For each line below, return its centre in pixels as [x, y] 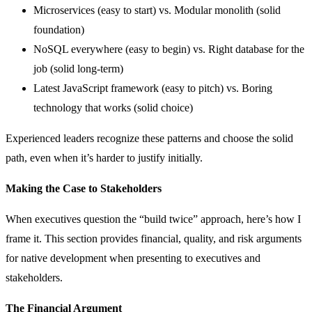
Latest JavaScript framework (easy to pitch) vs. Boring [153, 88]
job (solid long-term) [78, 68]
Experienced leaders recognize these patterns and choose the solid [149, 138]
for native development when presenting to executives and [133, 258]
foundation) [59, 29]
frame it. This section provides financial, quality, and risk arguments [154, 238]
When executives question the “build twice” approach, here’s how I [153, 219]
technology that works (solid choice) [113, 107]
